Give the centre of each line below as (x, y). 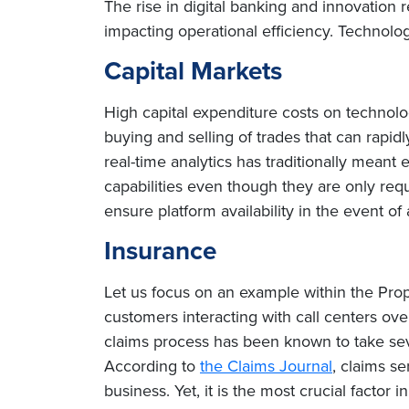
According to (152, 366)
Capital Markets (193, 71)
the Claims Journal (266, 366)
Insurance (160, 251)
